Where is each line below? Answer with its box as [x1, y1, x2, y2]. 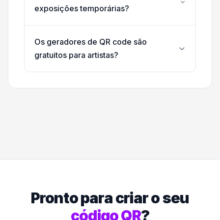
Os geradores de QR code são [34, 37, 147, 47]
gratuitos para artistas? [34, 50, 118, 60]
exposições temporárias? [34, 3, 129, 14]
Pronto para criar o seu [30, 189, 190, 207]
